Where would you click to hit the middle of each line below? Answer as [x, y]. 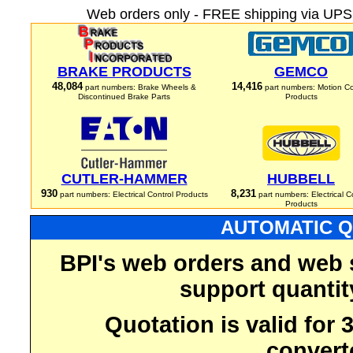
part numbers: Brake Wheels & [139, 87]
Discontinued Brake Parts [124, 97]
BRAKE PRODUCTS [124, 72]
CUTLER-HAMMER [124, 179]
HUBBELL [301, 179]
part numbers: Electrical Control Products [132, 194]
